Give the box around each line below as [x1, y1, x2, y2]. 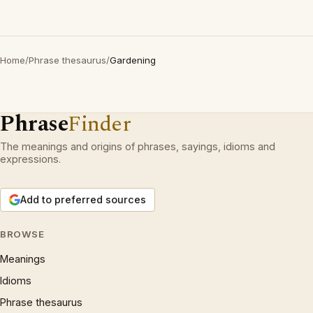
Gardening [110, 54, 156, 66]
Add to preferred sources [20, 194, 146, 205]
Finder [68, 108, 131, 140]
